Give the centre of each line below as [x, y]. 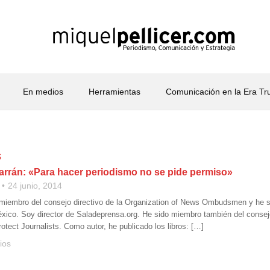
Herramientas [114, 92]
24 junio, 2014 [35, 186]
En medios [43, 92]
